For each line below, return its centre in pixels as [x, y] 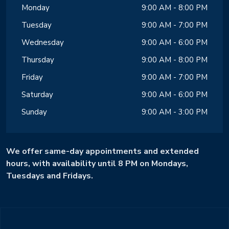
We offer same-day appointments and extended [102, 151]
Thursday [38, 60]
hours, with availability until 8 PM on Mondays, [97, 163]
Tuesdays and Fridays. [50, 176]
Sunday [34, 112]
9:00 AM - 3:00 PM [175, 112]
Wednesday [43, 42]
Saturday [37, 94]
